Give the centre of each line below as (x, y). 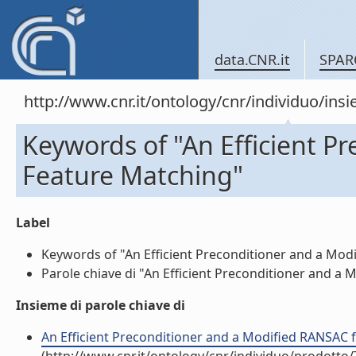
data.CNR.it (252, 60)
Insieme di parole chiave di (101, 305)
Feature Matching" (133, 175)
